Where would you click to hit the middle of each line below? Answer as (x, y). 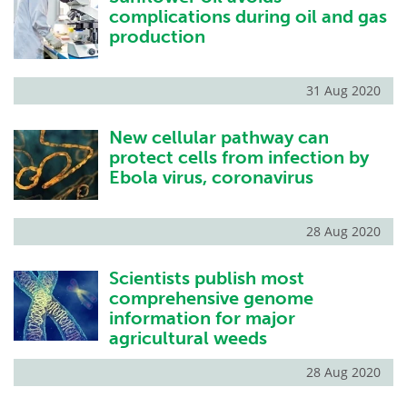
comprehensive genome (211, 298)
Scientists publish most (206, 278)
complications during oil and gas (248, 16)
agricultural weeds (188, 338)
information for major (202, 318)
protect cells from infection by (238, 157)
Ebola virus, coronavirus (211, 177)
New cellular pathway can (218, 137)
